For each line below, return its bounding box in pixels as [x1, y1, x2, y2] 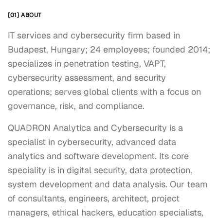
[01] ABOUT [8, 11, 42, 19]
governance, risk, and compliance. [8, 100, 145, 111]
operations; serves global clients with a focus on [8, 86, 201, 97]
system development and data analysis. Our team [8, 179, 208, 190]
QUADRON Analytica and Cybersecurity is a [8, 122, 183, 133]
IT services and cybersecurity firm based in [8, 30, 180, 41]
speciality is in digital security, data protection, [8, 164, 192, 176]
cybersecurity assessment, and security [8, 72, 166, 83]
